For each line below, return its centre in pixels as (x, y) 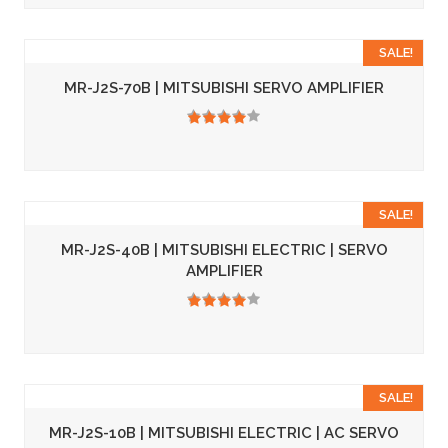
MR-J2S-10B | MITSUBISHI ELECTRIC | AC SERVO (224, 433)
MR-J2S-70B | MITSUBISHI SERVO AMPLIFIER (224, 88)
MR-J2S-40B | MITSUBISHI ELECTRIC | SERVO (224, 250)
